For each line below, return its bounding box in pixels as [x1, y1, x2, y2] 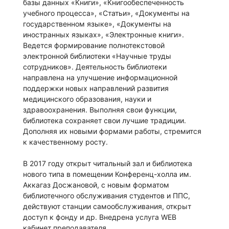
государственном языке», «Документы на [23, 19, 171, 29]
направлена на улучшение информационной [23, 73, 177, 82]
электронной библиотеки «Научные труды [23, 52, 171, 61]
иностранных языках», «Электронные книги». [23, 30, 184, 39]
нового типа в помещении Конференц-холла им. [23, 170, 191, 179]
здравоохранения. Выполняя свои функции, [23, 105, 177, 114]
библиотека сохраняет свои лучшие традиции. [23, 116, 186, 125]
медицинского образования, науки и [23, 95, 151, 104]
